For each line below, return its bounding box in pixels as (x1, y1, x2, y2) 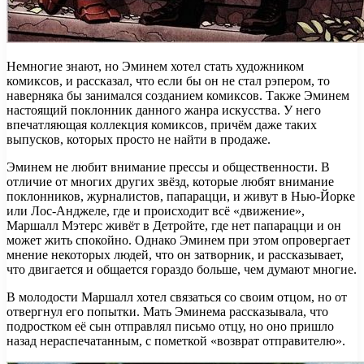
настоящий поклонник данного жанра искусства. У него (6, 102, 321, 117)
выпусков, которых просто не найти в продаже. (6, 132, 271, 146)
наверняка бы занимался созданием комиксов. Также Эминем (6, 88, 349, 102)
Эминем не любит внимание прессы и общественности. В (6, 159, 330, 174)
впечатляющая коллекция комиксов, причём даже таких (6, 117, 317, 132)
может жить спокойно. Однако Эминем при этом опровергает (6, 232, 350, 247)
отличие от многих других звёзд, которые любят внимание (6, 174, 334, 188)
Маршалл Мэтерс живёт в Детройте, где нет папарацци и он (6, 218, 341, 232)
